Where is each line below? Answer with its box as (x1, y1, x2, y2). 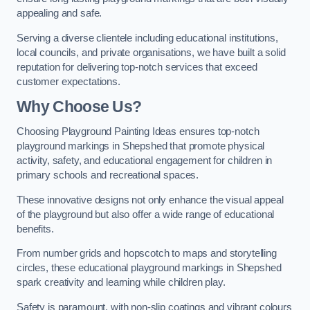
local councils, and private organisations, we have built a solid (17, 46, 286, 58)
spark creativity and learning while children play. (17, 277, 226, 289)
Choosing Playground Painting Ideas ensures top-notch (17, 125, 259, 137)
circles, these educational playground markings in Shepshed (17, 262, 282, 274)
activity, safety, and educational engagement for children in (17, 154, 273, 166)
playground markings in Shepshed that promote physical (17, 140, 265, 152)
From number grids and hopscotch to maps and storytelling (17, 248, 277, 259)
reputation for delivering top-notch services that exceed (17, 61, 257, 73)
